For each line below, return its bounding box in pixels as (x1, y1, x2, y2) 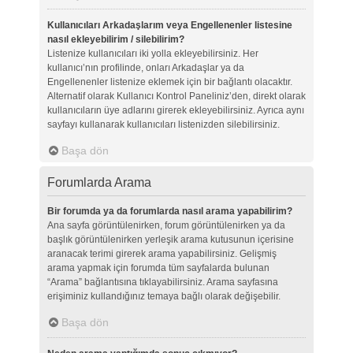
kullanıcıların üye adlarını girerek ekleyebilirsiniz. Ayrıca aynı (46, 105, 304, 117)
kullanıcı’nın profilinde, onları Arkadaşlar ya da (46, 62, 244, 74)
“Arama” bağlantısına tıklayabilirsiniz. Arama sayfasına (46, 277, 278, 288)
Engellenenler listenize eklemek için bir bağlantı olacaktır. (46, 76, 292, 88)
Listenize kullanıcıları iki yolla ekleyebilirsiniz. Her (46, 48, 258, 60)
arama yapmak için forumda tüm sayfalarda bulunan (46, 262, 269, 274)
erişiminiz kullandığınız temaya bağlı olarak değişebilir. (46, 291, 281, 303)
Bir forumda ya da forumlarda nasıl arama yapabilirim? (46, 206, 292, 217)
